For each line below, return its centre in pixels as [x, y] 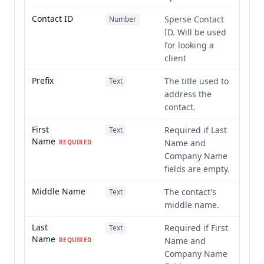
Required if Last [196, 130]
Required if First [196, 228]
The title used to [197, 81]
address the [188, 94]
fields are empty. [197, 169]
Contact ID [52, 19]
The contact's [190, 192]
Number [123, 19]
